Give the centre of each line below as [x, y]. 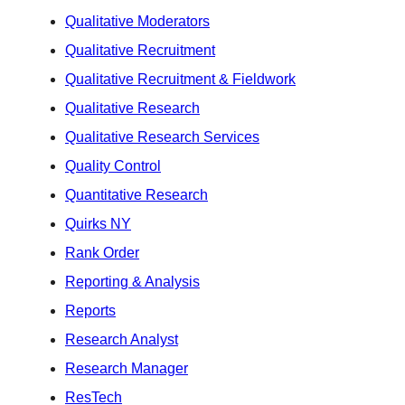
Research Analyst [122, 339]
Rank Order [102, 252]
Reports [90, 310]
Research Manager [127, 368]
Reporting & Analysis [132, 281]
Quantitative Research [137, 194]
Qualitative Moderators [137, 21]
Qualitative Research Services [162, 137]
